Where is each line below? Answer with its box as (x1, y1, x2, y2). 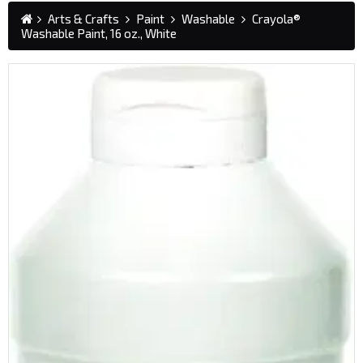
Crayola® (252, 11, 301, 26)
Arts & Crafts (48, 11, 119, 26)
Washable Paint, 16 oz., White (21, 25, 177, 41)
